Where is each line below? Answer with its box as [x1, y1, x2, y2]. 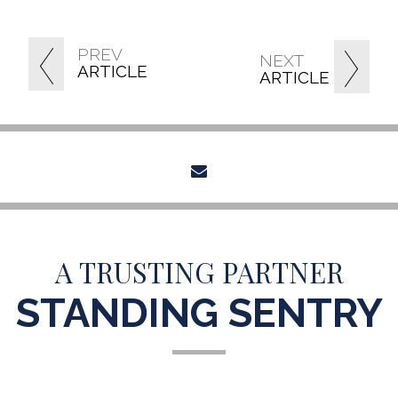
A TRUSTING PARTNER [54, 252, 344, 291]
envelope [211, 159, 284, 179]
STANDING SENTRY [15, 289, 383, 337]
